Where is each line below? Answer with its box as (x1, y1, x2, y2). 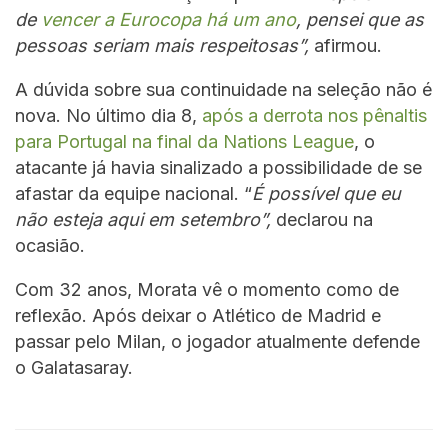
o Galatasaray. (15, 357, 133, 379)
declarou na (271, 209, 373, 231)
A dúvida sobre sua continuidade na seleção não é (15, 79, 432, 101)
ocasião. (15, 235, 85, 257)
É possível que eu (252, 183, 401, 205)
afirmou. (309, 35, 382, 57)
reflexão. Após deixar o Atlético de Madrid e (15, 305, 381, 327)
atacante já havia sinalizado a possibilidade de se (15, 157, 422, 179)
